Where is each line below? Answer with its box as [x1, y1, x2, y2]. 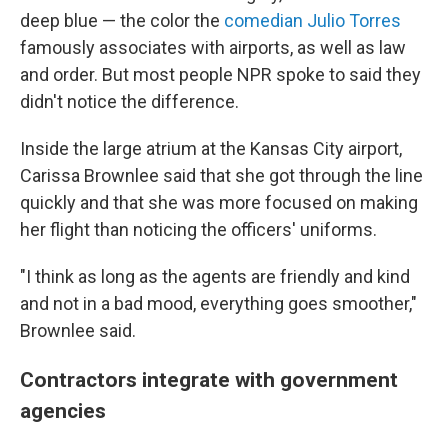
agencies [20, 398, 106, 423]
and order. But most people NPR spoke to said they [20, 64, 421, 85]
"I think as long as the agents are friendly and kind [20, 266, 410, 287]
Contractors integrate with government [20, 367, 398, 392]
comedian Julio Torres [224, 10, 401, 31]
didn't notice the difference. [20, 91, 239, 112]
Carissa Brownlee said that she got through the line [20, 165, 423, 186]
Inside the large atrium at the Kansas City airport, [20, 138, 402, 159]
